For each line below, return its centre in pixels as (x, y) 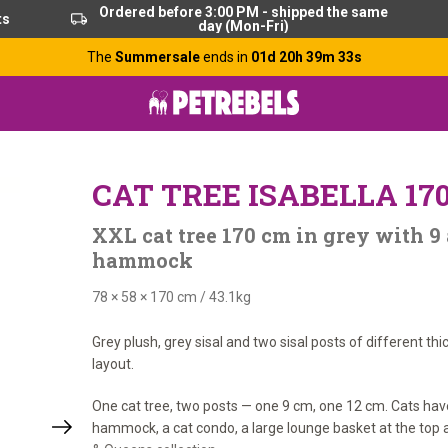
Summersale (158, 57)
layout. (113, 364)
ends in (226, 57)
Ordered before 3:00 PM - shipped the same (243, 12)
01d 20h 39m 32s (306, 57)
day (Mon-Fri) (243, 26)
